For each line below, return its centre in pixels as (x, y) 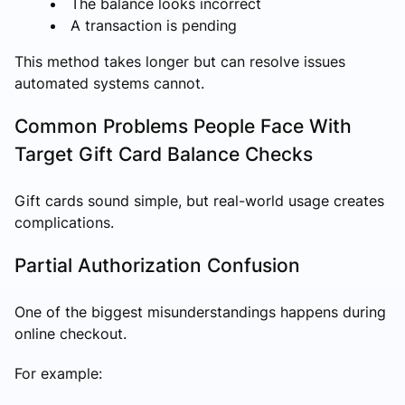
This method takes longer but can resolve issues (180, 61)
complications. (64, 222)
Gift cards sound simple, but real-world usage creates (199, 200)
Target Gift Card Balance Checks (164, 154)
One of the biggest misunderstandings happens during (200, 311)
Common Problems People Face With (183, 126)
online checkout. (71, 333)
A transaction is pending (154, 25)
